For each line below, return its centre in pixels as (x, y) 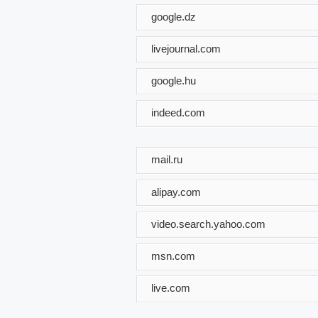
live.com (171, 287)
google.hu (174, 80)
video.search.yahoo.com (208, 224)
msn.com (173, 256)
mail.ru (167, 159)
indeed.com (178, 112)
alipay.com (176, 192)
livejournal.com (186, 48)
